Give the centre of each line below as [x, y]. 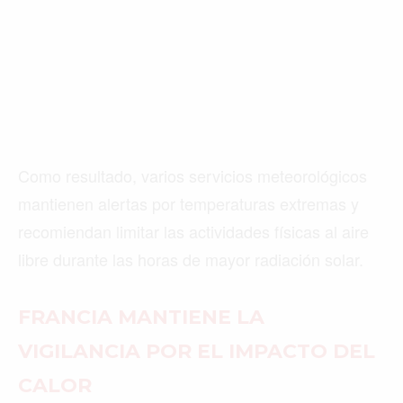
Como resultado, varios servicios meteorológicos [193, 175]
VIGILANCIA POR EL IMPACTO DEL [197, 351]
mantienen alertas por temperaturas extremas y [188, 203]
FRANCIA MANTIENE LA [141, 317]
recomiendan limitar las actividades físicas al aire [193, 231]
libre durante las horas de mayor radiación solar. [191, 259]
